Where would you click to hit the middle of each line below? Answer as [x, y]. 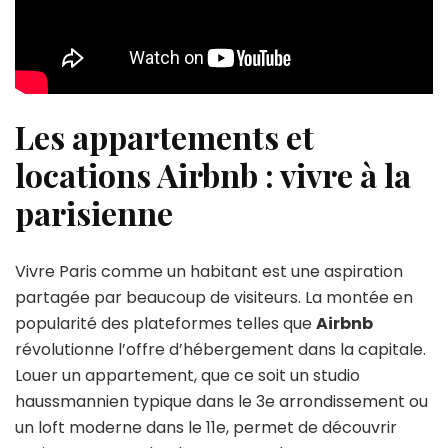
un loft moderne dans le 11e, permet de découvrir [206, 427]
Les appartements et [164, 137]
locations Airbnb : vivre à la [213, 175]
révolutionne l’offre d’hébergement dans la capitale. [220, 349]
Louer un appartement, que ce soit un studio [187, 375]
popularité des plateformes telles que [165, 323]
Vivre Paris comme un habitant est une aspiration [209, 271]
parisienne [94, 213]
